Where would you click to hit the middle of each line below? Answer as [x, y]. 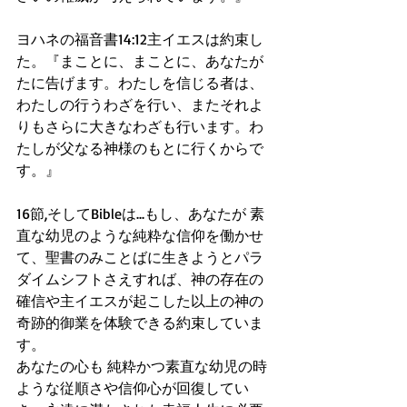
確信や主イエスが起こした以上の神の [140, 301]
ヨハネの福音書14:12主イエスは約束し [140, 39]
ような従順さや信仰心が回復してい [133, 388]
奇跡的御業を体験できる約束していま [140, 323]
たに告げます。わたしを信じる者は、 [140, 83]
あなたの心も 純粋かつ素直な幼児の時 [142, 366]
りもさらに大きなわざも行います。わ [140, 126]
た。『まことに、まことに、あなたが [140, 61]
